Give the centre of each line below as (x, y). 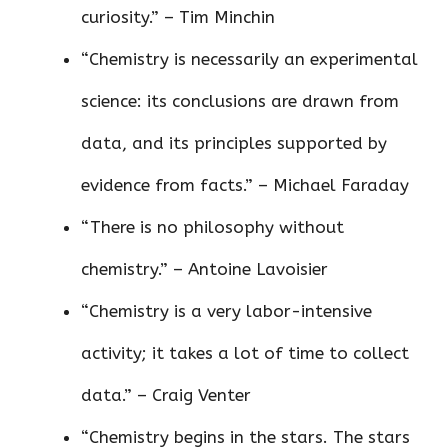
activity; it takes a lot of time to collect (245, 353)
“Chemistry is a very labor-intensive (226, 311)
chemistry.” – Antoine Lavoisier (204, 269)
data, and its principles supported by (234, 143)
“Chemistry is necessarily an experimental (249, 59)
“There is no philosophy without (212, 227)
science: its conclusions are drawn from (240, 101)
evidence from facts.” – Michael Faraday (245, 185)
